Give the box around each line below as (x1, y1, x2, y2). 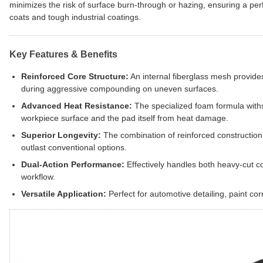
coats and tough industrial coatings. (9, 12, 141, 22)
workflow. (21, 172, 55, 182)
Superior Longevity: (21, 130, 101, 140)
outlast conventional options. (21, 143, 127, 153)
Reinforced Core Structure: (21, 72, 129, 82)
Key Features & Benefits (9, 49, 117, 60)
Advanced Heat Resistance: (21, 101, 132, 111)
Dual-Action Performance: (21, 160, 124, 170)
